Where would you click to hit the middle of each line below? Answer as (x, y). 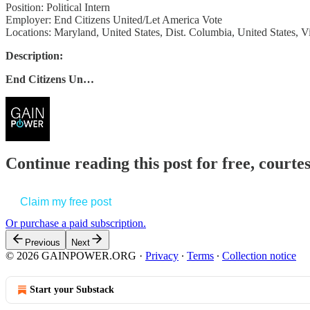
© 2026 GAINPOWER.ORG (71, 256)
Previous (43, 243)
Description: (34, 55)
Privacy (162, 256)
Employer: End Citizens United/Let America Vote (114, 19)
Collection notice (259, 256)
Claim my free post (66, 202)
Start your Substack (72, 290)
